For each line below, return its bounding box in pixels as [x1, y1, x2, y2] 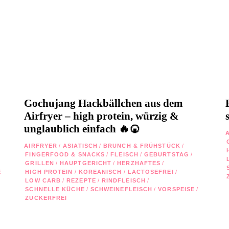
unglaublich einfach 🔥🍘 [24, 122, 141, 135]
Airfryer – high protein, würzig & [24, 109, 179, 122]
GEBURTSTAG [144, 151, 189, 157]
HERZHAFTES [117, 159, 161, 166]
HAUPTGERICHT [60, 159, 112, 166]
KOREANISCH [78, 168, 122, 175]
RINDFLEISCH [101, 177, 146, 184]
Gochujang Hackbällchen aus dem [24, 97, 184, 109]
